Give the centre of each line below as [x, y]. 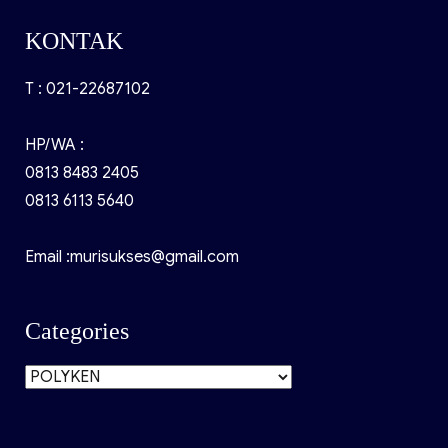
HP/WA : [54, 144]
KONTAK [73, 40]
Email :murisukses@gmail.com [131, 256]
